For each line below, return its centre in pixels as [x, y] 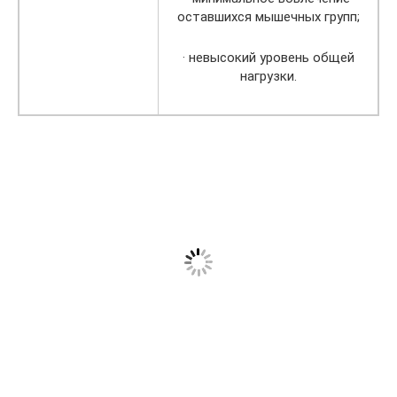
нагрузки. [268, 76]
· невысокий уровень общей [268, 58]
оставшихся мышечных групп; [268, 17]
